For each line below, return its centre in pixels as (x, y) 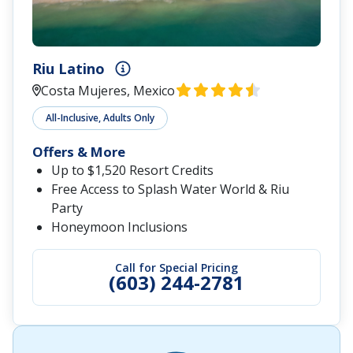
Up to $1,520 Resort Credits (132, 171)
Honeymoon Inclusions (119, 227)
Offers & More (79, 152)
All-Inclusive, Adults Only (100, 118)
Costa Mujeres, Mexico (108, 91)
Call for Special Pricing (176, 268)
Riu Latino (69, 69)
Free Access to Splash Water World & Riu (170, 190)
